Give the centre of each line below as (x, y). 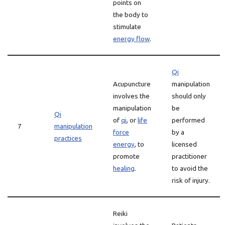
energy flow (131, 39)
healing (124, 168)
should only (189, 96)
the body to (131, 15)
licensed (184, 144)
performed (188, 120)
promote (126, 156)
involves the (131, 96)
